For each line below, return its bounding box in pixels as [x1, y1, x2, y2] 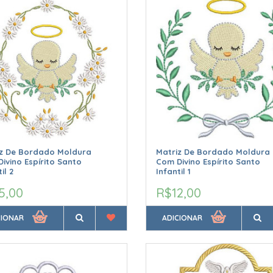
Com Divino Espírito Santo [155, 157, 260, 167]
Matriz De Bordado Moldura [155, 147, 270, 157]
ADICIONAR [161, 213, 202, 223]
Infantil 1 [155, 166, 191, 177]
